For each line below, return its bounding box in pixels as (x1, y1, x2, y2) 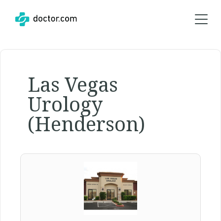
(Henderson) (28, 110, 145, 137)
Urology (28, 90, 103, 117)
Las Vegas (28, 71, 118, 98)
